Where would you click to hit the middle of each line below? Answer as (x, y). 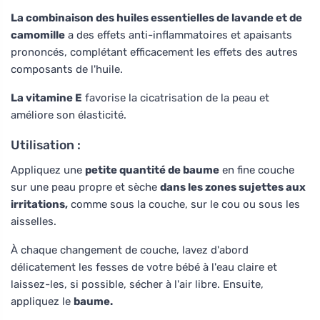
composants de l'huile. (67, 69)
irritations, (39, 204)
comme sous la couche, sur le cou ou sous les (184, 204)
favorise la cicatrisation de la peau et (176, 97)
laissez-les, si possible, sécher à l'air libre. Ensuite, (137, 284)
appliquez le (42, 301)
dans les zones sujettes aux (233, 187)
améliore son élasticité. (69, 115)
